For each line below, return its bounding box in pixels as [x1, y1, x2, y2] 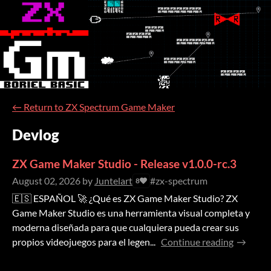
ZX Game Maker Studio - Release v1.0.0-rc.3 [12, 157, 237, 171]
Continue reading [161, 236, 233, 248]
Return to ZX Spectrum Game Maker [24, 101, 175, 113]
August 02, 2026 [12, 175, 80, 187]
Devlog [12, 126, 59, 144]
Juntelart [94, 175, 132, 187]
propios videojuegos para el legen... [12, 236, 155, 248]
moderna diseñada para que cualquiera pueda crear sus [12, 221, 239, 233]
